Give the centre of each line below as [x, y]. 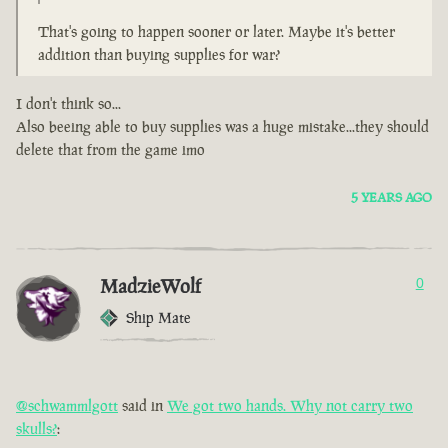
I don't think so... [68, 104]
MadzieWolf [150, 286]
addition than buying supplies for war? [159, 55]
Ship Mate [158, 318]
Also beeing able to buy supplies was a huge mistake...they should [222, 127]
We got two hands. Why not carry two [290, 406]
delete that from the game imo [110, 150]
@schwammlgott [67, 406]
